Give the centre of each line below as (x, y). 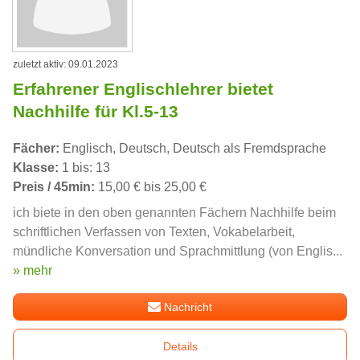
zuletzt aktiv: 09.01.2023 (65, 64)
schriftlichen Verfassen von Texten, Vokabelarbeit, (154, 231)
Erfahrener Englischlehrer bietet (143, 88)
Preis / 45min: (54, 186)
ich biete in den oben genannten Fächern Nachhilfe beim (174, 212)
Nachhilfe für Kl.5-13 (96, 111)
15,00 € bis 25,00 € (151, 186)
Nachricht (188, 307)
